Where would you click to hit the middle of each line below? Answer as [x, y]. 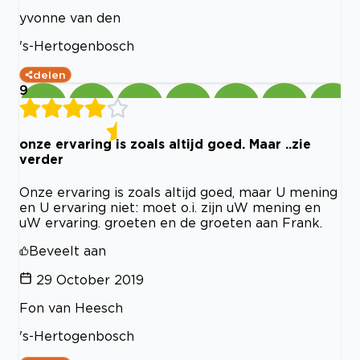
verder [41, 160]
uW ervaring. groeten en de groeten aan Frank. [171, 222]
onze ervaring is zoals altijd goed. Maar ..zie [165, 144]
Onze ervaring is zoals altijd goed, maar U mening [178, 192]
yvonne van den [70, 18]
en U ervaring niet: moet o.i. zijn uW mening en [170, 207]
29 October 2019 [90, 279]
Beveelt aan [67, 250]
